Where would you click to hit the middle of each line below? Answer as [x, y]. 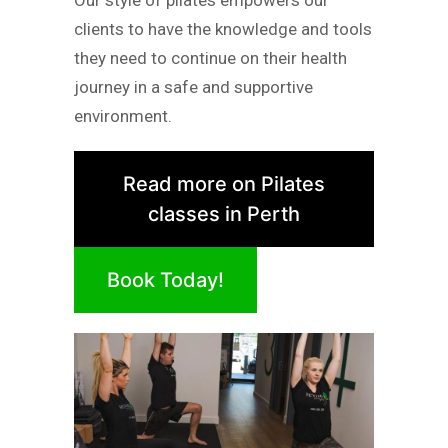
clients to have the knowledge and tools [223, 29]
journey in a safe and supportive [193, 87]
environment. [123, 116]
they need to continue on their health [210, 58]
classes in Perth [224, 213]
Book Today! [165, 279]
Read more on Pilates [224, 183]
